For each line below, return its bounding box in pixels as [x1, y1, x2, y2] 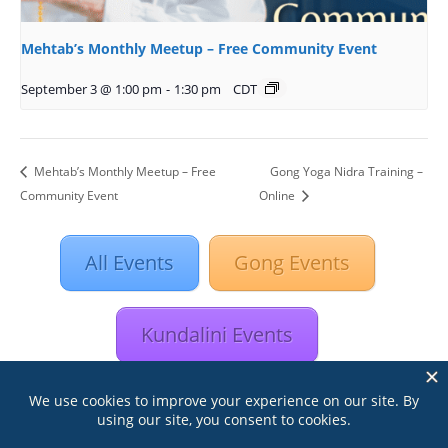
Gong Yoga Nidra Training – [270, 162, 424, 180]
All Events [84, 249, 174, 277]
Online [259, 187, 299, 205]
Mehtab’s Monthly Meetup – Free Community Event [21, 38, 377, 58]
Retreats [287, 393, 365, 421]
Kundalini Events [141, 321, 293, 349]
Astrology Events [69, 393, 224, 421]
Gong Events [233, 249, 350, 277]
